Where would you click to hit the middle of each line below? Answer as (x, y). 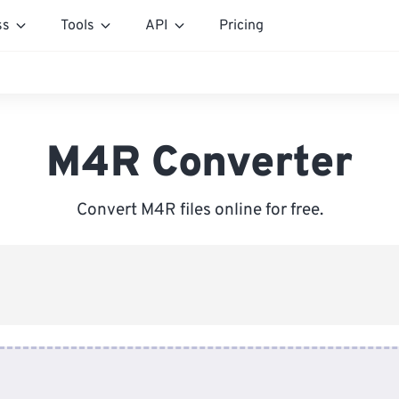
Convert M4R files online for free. (199, 210)
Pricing (241, 25)
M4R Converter (199, 165)
